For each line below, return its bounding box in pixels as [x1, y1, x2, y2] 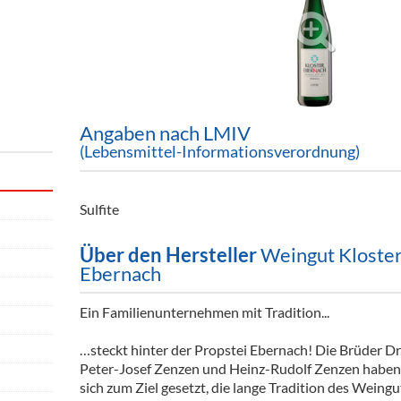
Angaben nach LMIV [80, 121, 251, 146]
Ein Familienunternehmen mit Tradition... [80, 303, 329, 321]
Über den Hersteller [80, 243, 257, 268]
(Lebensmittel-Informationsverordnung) [80, 141, 360, 162]
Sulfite [80, 200, 119, 218]
